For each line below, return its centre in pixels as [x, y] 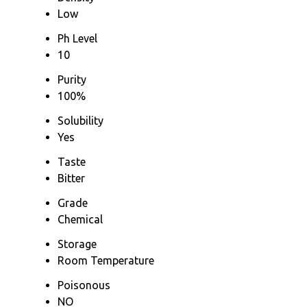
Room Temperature [106, 260]
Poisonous [84, 285]
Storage [77, 244]
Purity [72, 79]
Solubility [81, 120]
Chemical [80, 219]
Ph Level [77, 38]
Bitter [71, 178]
